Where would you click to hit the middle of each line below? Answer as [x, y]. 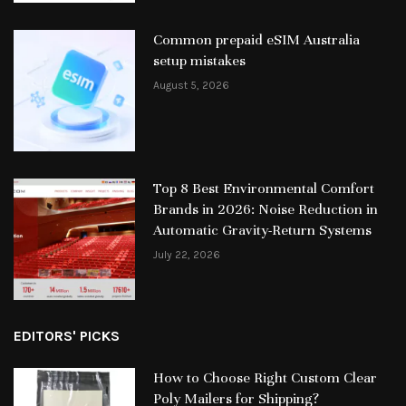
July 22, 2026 [186, 254]
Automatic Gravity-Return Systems [262, 230]
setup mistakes [199, 61]
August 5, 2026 [191, 86]
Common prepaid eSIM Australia [256, 40]
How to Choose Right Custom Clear [265, 377]
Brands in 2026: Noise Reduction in [265, 209]
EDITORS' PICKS [67, 335]
